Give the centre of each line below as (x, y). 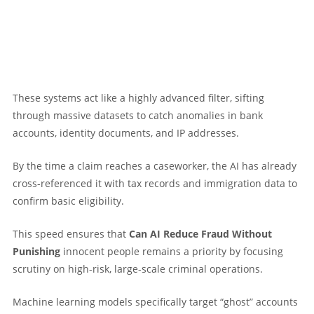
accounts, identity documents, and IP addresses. (126, 132)
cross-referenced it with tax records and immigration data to (155, 183)
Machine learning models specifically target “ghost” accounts (155, 301)
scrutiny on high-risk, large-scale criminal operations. (138, 268)
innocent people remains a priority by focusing (172, 251)
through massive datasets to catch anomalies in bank (138, 115)
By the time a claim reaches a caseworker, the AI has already (155, 165)
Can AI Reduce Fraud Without (200, 233)
